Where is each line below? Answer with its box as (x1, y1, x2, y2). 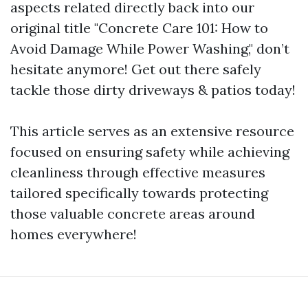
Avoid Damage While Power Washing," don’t (10, 40, 289, 57)
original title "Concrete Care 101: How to (10, 19, 268, 36)
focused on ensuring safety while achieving (10, 143, 289, 160)
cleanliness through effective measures (10, 164, 265, 181)
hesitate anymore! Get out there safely (10, 60, 261, 78)
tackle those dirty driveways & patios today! (10, 81, 296, 98)
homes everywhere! (10, 225, 137, 243)
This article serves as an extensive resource (10, 122, 294, 140)
